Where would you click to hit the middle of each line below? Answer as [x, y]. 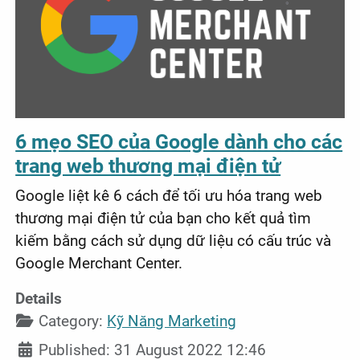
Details [39, 299]
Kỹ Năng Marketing [172, 321]
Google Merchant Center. [99, 264]
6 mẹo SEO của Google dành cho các [179, 142]
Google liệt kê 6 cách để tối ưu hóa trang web [169, 196]
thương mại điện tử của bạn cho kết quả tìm [164, 219]
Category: [71, 321]
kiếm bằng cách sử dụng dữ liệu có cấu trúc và [174, 241]
